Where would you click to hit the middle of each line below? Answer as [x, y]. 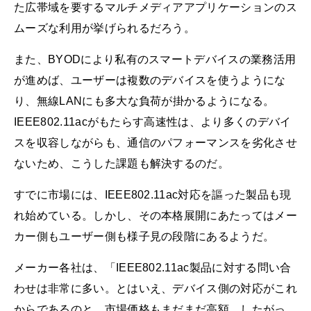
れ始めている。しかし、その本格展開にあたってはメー [155, 215]
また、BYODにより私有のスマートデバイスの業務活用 [155, 59]
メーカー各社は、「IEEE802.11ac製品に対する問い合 [153, 268]
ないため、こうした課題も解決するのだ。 [122, 163]
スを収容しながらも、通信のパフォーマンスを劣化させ [155, 142]
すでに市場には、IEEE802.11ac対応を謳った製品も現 [153, 194]
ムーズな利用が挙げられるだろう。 [105, 28]
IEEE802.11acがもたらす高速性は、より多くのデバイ [153, 121]
